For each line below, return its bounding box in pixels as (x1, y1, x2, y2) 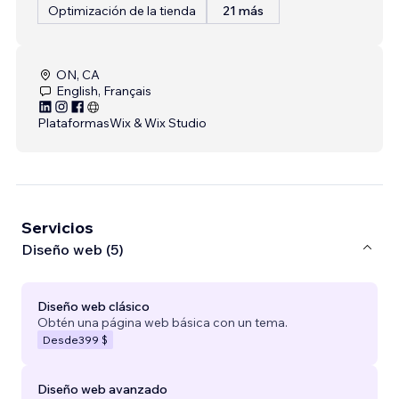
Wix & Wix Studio (110, 114, 207, 131)
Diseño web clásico (37, 297, 150, 314)
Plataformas (37, 114, 110, 131)
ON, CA (56, 66, 100, 83)
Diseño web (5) (21, 240, 124, 259)
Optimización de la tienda (48, 2, 196, 19)
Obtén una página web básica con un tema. (37, 313, 288, 330)
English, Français (56, 82, 151, 99)
